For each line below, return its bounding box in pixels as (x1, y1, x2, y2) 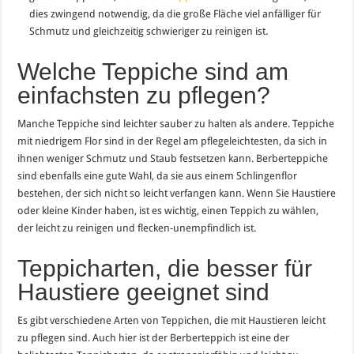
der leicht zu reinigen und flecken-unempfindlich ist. (17, 221, 257, 234)
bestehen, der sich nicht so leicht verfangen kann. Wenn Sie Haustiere (17, 186, 337, 199)
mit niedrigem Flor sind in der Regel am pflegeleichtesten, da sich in (17, 134, 328, 147)
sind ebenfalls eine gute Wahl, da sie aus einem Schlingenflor (17, 169, 298, 182)
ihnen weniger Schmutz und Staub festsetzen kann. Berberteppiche (17, 152, 329, 164)
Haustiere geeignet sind (17, 278, 270, 305)
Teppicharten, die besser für (17, 254, 313, 281)
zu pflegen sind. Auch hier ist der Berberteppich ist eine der (17, 331, 290, 344)
